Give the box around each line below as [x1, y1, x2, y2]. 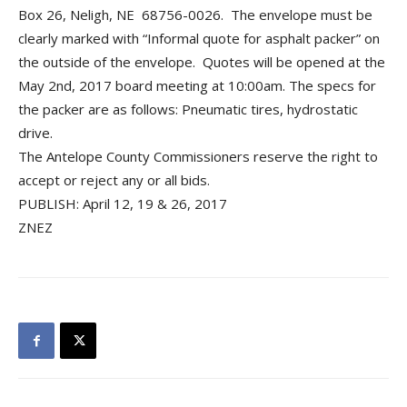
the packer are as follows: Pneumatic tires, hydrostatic [18, 100, 358, 118]
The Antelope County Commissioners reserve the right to [18, 147, 378, 165]
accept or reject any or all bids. [18, 171, 210, 189]
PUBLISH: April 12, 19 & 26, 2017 [18, 194, 227, 213]
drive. [18, 124, 53, 142]
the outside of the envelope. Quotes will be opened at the [18, 53, 385, 71]
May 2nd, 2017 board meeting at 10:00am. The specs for [18, 76, 376, 94]
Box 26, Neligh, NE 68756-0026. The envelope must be [18, 5, 372, 24]
